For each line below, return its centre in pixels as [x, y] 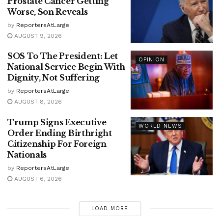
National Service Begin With [66, 67]
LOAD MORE [110, 208]
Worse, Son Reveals [48, 12]
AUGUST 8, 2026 [37, 102]
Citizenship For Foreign [57, 144]
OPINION [151, 60]
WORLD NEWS [160, 126]
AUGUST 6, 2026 [37, 179]
